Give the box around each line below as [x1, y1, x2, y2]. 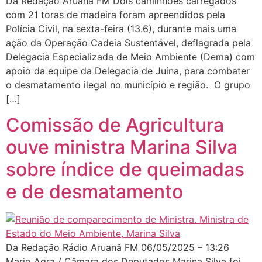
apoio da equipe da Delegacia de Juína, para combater [6, 64, 250, 77]
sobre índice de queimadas [6, 158, 244, 181]
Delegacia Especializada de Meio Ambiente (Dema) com [6, 50, 255, 63]
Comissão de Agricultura [6, 113, 224, 137]
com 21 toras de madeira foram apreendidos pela [6, 8, 225, 20]
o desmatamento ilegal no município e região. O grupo [6, 78, 250, 91]
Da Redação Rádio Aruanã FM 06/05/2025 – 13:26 [6, 242, 235, 254]
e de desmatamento [6, 180, 183, 204]
